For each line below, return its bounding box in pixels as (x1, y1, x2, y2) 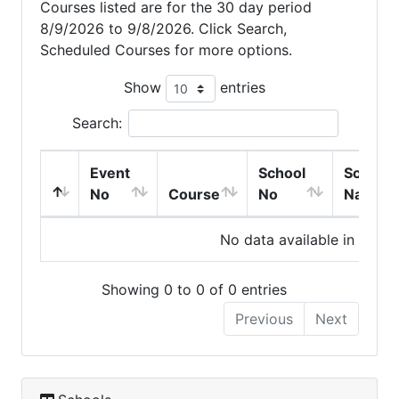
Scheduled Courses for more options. (40, 40, 292, 59)
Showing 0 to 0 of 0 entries (102, 281, 287, 299)
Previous (235, 310, 293, 329)
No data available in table (219, 230, 393, 248)
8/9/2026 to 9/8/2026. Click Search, (40, 19, 287, 37)
